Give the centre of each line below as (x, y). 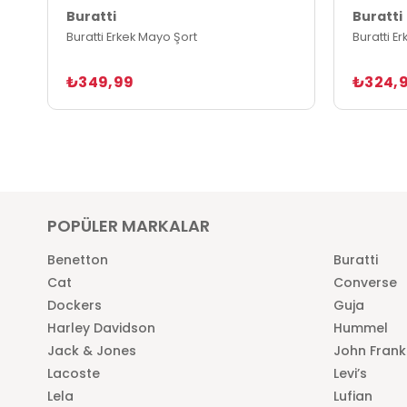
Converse (365, 282)
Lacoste (74, 373)
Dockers (74, 305)
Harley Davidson (101, 328)
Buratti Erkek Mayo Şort (132, 36)
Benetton (78, 259)
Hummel (361, 328)
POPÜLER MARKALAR (129, 225)
